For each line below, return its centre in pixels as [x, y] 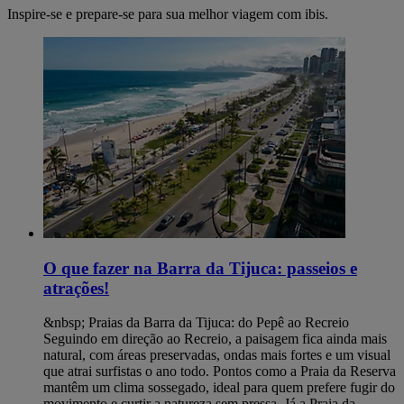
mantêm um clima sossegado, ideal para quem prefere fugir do [219, 388]
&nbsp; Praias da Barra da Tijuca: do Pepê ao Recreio [196, 323]
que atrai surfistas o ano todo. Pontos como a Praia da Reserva [220, 372]
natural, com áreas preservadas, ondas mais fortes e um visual [217, 355]
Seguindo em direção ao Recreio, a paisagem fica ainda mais [215, 339]
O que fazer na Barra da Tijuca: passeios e [200, 268]
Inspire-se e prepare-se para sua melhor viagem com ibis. [168, 14]
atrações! [76, 288]
